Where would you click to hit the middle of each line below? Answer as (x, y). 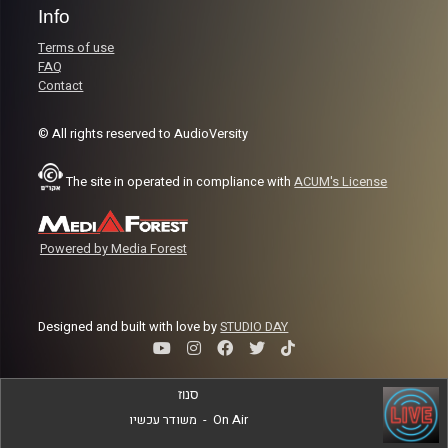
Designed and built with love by (129, 327)
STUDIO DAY (254, 327)
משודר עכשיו (162, 419)
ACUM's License (341, 181)
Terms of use (76, 48)
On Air (230, 419)
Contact (61, 86)
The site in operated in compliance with (180, 181)
